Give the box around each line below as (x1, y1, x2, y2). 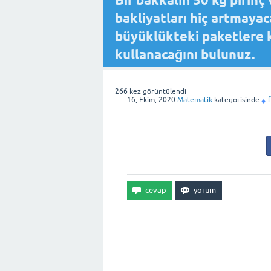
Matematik (177, 96, 212, 104)
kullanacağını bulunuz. (115, 47, 255, 62)
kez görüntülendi (128, 87, 186, 96)
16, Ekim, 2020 (127, 96, 175, 104)
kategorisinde (212, 96, 260, 104)
